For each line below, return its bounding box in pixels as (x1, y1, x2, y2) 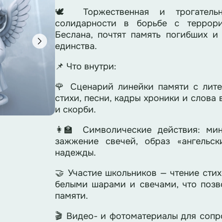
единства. (55, 41, 97, 52)
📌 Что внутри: (55, 61, 116, 72)
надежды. (55, 147, 96, 158)
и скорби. (55, 104, 96, 115)
